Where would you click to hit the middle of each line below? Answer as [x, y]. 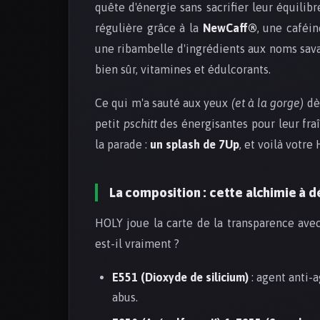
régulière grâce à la [149, 28]
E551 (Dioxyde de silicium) [181, 277]
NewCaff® [230, 28]
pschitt [140, 124]
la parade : [122, 145]
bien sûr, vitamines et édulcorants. [183, 70]
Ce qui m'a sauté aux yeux [163, 103]
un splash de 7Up [195, 145]
